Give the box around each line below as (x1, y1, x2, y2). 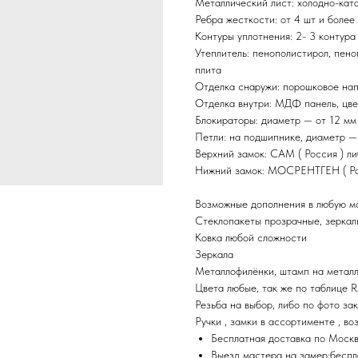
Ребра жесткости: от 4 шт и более (195, 13, 355, 26)
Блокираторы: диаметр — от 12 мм (195, 113, 356, 127)
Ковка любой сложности (195, 231, 307, 245)
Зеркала (195, 248, 233, 261)
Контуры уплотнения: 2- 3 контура (195, 30, 356, 43)
